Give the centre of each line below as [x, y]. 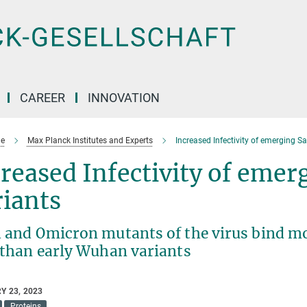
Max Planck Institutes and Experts [90, 140]
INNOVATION [124, 98]
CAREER [42, 98]
